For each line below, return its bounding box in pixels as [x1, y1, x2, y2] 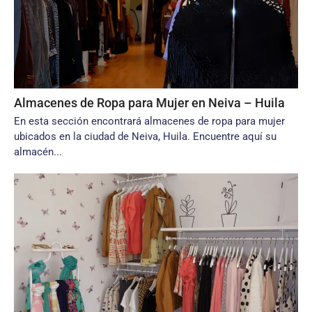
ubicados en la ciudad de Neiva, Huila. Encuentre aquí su [14, 130, 276, 143]
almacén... [14, 146, 62, 158]
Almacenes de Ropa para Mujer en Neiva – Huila [14, 95, 285, 110]
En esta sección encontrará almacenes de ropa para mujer [14, 115, 285, 127]
